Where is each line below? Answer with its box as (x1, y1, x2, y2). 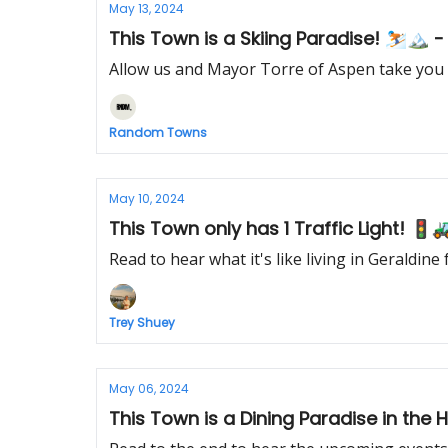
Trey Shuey (109, 314, 175, 331)
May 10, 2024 (109, 190, 185, 207)
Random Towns (109, 124, 207, 141)
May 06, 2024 (109, 380, 189, 397)
